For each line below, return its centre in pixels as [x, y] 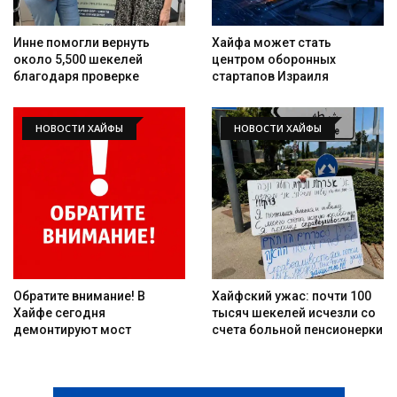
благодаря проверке [76, 76]
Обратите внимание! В [79, 296]
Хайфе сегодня [59, 312]
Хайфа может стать [272, 42]
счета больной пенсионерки [297, 329]
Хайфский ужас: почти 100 [292, 296]
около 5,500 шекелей [78, 59]
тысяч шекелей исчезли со [294, 312]
